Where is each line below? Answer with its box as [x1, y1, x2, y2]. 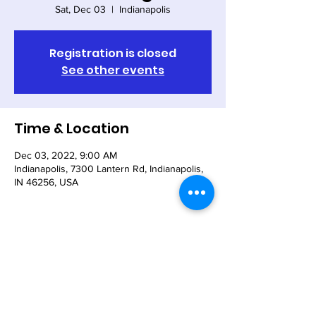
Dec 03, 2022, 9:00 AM [14, 150, 117, 161]
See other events [61, 62, 164, 78]
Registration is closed [49, 45, 176, 61]
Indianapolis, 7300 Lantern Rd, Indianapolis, [14, 163, 203, 174]
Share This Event [14, 250, 132, 270]
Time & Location [14, 119, 129, 138]
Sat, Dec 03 [55, 4, 106, 15]
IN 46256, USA [14, 176, 78, 188]
